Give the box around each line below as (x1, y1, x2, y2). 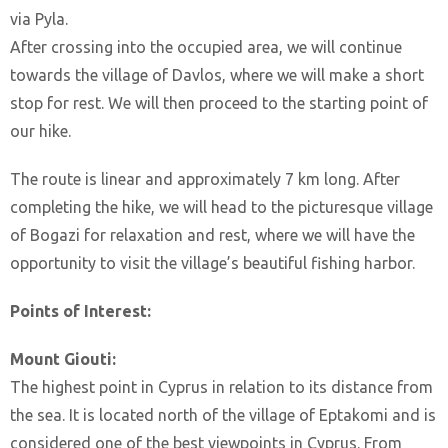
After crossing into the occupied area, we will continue (10, 37, 402, 56)
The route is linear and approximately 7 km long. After (10, 169, 400, 188)
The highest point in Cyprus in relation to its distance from (10, 377, 433, 396)
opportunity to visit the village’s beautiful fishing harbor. (10, 253, 415, 272)
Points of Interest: (10, 301, 151, 320)
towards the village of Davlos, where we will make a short (10, 65, 424, 84)
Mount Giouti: (10, 349, 116, 368)
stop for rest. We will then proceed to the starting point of (10, 93, 428, 112)
